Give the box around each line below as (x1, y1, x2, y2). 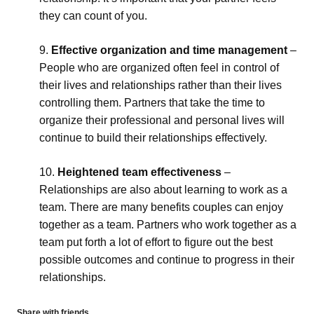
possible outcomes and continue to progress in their (39, 254, 294, 266)
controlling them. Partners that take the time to (39, 97, 265, 109)
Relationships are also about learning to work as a (39, 184, 287, 196)
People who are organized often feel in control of (39, 62, 279, 74)
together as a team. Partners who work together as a (39, 219, 296, 231)
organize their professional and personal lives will (39, 114, 285, 126)
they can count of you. (39, 10, 147, 22)
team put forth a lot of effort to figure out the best (39, 236, 273, 248)
